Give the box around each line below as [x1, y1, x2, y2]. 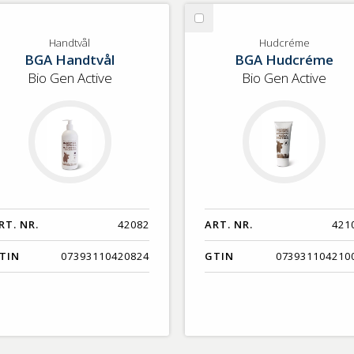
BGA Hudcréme [235, 51, 333, 69]
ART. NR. [205, 217, 253, 232]
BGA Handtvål [24, 51, 115, 69]
